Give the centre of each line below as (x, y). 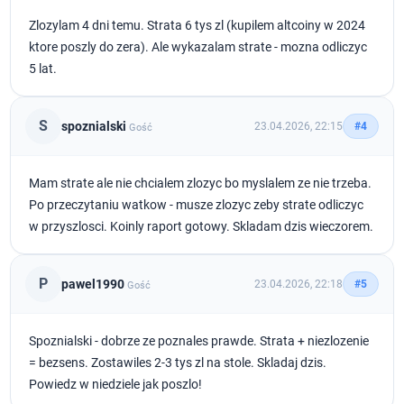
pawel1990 (93, 284)
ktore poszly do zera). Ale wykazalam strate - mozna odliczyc (198, 47)
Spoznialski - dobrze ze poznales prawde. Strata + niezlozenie (199, 341)
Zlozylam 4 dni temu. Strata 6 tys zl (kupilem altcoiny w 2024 (197, 25)
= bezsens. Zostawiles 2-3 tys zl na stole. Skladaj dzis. (178, 363)
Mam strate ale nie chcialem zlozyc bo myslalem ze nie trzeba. (201, 183)
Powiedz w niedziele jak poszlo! (116, 384)
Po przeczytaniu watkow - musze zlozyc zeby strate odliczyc (197, 205)
